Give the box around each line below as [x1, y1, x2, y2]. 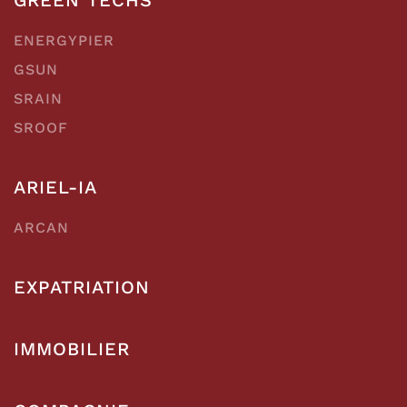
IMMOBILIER [14, 337, 130, 360]
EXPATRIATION [14, 275, 150, 298]
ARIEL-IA [14, 175, 97, 198]
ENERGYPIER [14, 31, 114, 49]
